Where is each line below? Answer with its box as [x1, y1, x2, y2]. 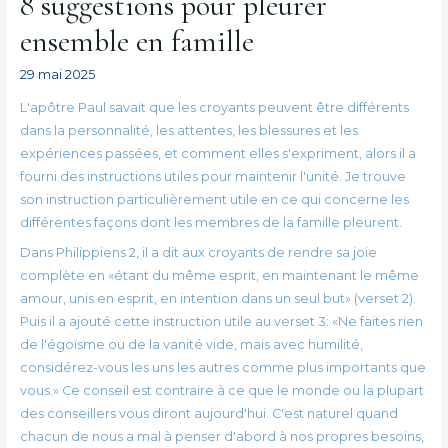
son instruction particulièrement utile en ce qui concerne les [19, 192, 409, 208]
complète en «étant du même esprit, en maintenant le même [19, 267, 419, 283]
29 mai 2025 [19, 66, 95, 82]
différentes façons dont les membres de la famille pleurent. [19, 215, 402, 231]
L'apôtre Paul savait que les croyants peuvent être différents [19, 100, 409, 116]
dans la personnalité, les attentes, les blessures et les [19, 123, 358, 139]
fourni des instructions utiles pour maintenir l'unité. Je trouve [19, 169, 406, 185]
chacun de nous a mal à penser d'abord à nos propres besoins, [19, 428, 424, 444]
